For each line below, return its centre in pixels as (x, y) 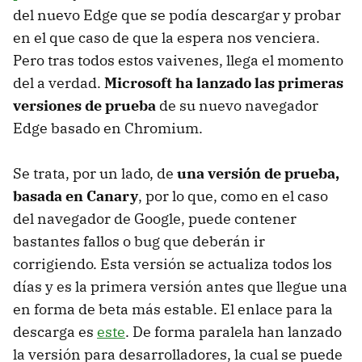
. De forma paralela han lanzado (234, 331)
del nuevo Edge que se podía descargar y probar (177, 15)
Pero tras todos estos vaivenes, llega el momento (178, 60)
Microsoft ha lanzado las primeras (224, 82)
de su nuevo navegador (237, 105)
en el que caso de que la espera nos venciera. (166, 37)
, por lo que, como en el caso (233, 196)
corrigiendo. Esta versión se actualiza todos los (173, 263)
